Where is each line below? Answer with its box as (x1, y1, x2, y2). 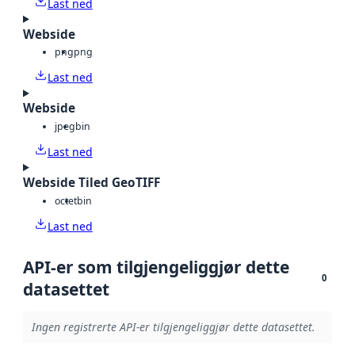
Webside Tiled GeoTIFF (23, 174, 160, 192)
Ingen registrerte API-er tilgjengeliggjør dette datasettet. (31, 319, 315, 335)
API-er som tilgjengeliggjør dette (23, 255, 289, 278)
